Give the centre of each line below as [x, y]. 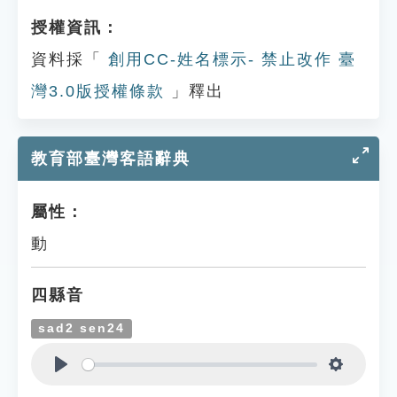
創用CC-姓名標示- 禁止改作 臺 [229, 59]
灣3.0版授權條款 [98, 91]
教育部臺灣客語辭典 [111, 159]
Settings [365, 385]
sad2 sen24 [82, 328]
